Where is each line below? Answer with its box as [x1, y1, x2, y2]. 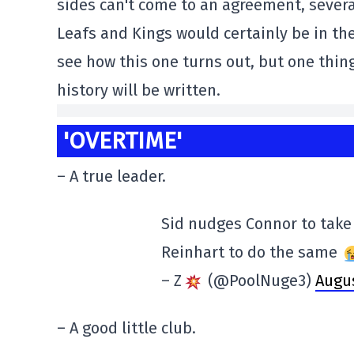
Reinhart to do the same [161, 243, 341, 262]
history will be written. [57, 81, 220, 100]
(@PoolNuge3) [204, 271, 315, 291]
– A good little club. [57, 318, 196, 338]
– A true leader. [57, 167, 166, 186]
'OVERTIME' [63, 126, 182, 155]
